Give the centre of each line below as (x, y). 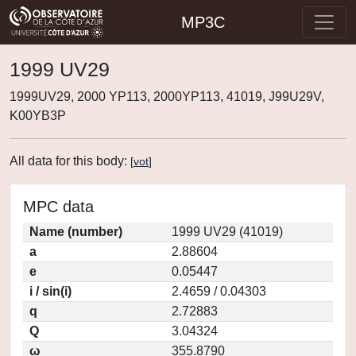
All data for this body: (70, 161)
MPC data (58, 207)
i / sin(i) (50, 291)
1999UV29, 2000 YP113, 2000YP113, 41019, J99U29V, (167, 97)
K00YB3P (38, 116)
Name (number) (76, 232)
